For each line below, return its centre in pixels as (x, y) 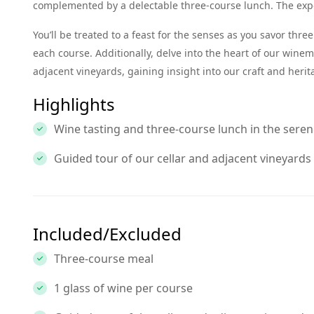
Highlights (74, 104)
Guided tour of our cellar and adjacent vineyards (183, 158)
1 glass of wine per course (123, 288)
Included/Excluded (107, 234)
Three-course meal (104, 259)
